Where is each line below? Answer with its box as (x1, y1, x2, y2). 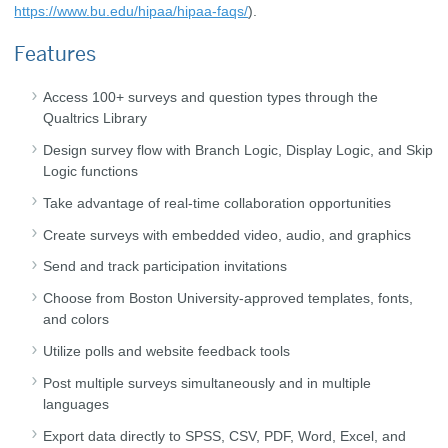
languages (43, 395, 110, 412)
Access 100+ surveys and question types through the (43, 89, 379, 106)
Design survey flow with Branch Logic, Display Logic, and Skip (43, 142, 434, 159)
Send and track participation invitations (43, 258, 288, 275)
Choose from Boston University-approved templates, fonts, (43, 290, 414, 307)
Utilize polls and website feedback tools (43, 343, 291, 360)
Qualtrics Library (43, 110, 148, 127)
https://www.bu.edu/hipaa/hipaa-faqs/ (14, 2, 249, 19)
